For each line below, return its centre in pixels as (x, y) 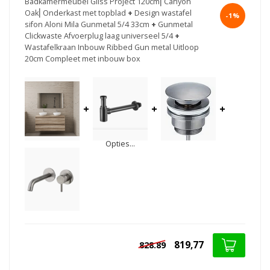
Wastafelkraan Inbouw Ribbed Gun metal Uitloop (112, 48)
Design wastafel (163, 13)
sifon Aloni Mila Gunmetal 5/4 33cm (87, 25)
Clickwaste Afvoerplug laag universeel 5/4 (99, 36)
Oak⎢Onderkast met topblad (75, 13)
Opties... (120, 144)
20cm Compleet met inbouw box (83, 59)
